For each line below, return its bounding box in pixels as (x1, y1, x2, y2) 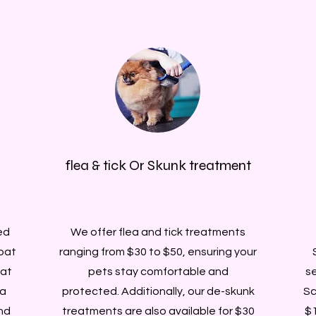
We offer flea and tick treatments (71, 226, 245, 238)
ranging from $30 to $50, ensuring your (59, 245, 257, 257)
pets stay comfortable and (87, 265, 229, 277)
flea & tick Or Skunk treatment (65, 156, 251, 174)
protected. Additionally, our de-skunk (61, 285, 255, 297)
